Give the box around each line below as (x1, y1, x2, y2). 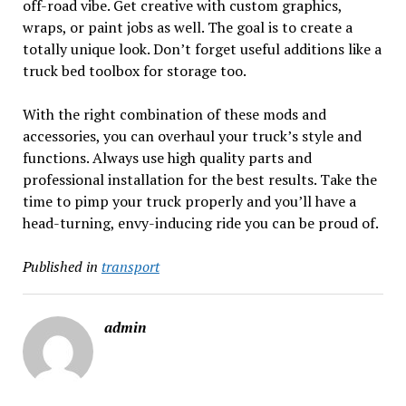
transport (101, 256, 159, 276)
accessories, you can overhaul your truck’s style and (22, 125, 362, 146)
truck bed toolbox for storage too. (22, 60, 246, 81)
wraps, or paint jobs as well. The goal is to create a (22, 16, 353, 37)
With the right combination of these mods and (22, 103, 326, 124)
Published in (22, 256, 98, 276)
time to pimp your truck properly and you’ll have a (22, 190, 356, 211)
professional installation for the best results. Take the (22, 169, 377, 189)
